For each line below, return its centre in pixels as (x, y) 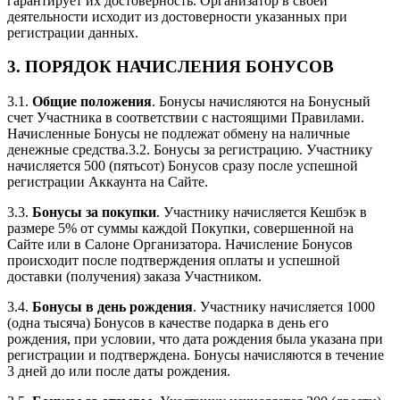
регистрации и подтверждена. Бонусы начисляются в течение (196, 355)
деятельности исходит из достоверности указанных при (177, 16)
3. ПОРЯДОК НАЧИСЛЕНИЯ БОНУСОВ (171, 67)
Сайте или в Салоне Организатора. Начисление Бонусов (180, 245)
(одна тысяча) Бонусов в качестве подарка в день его (168, 323)
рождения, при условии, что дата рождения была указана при (195, 339)
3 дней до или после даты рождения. (119, 371)
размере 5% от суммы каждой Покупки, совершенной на (180, 229)
